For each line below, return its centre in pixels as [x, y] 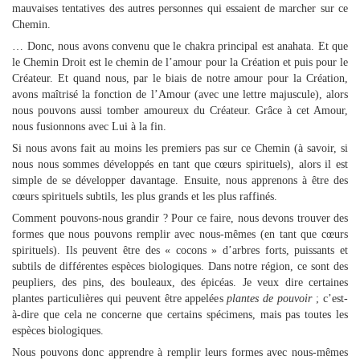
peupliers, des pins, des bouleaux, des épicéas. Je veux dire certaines [180, 282]
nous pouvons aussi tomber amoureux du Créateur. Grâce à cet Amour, [180, 110]
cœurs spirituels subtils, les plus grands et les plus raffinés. [145, 196]
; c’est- [330, 299]
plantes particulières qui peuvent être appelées [120, 299]
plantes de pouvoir [270, 299]
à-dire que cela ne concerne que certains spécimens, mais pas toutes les [180, 315]
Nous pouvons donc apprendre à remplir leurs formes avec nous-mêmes [180, 352]
